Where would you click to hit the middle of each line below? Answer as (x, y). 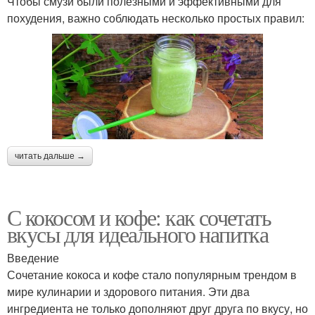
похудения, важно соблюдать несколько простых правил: (156, 18)
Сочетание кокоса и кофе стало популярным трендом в (152, 274)
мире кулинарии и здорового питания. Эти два (128, 291)
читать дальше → (50, 156)
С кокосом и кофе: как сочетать (139, 217)
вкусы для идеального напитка (138, 233)
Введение (33, 257)
